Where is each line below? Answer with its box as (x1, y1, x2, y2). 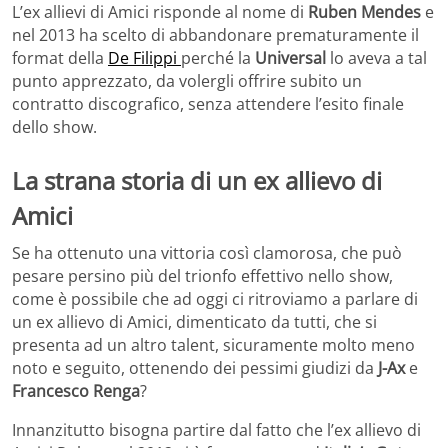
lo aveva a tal (326, 46, 427, 69)
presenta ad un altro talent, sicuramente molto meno (12, 334, 415, 357)
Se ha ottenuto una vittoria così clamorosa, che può (12, 242, 402, 265)
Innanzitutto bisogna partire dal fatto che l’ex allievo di (12, 419, 421, 442)
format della (12, 46, 108, 69)
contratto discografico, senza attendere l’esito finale (12, 92, 404, 115)
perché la (181, 46, 255, 69)
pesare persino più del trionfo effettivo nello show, (12, 265, 393, 288)
